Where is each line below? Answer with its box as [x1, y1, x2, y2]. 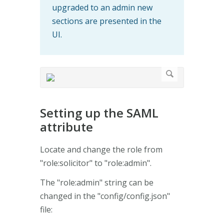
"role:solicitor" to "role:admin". [40, 157, 151, 168]
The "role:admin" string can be [40, 176, 153, 188]
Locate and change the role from [40, 143, 162, 155]
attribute [40, 118, 93, 135]
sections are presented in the [52, 15, 161, 26]
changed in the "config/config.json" [40, 190, 170, 201]
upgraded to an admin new [52, 1, 152, 13]
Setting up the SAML [40, 104, 158, 121]
